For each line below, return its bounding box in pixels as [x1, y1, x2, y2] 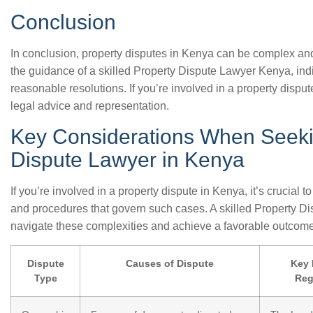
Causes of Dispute [126, 258, 214, 269]
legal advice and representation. [10, 100, 169, 112]
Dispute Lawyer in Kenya [10, 148, 245, 171]
